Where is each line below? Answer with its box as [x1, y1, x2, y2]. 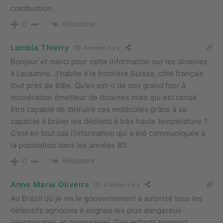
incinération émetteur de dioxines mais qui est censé [10, 92, 197, 102]
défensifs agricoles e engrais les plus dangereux [10, 205, 182, 215]
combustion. [10, 3, 54, 13]
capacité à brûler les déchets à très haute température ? [10, 116, 208, 126]
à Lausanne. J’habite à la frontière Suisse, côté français [10, 68, 204, 78]
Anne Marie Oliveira [10, 180, 90, 190]
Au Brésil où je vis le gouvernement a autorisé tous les [10, 193, 203, 203]
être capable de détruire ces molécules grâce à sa [10, 104, 186, 114]
